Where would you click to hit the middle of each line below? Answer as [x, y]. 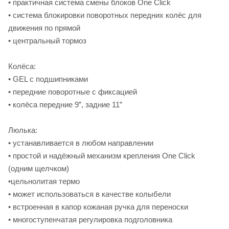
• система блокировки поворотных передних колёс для [105, 15]
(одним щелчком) [39, 169]
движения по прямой [44, 28]
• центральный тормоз [47, 41]
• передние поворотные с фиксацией [73, 92]
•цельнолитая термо [44, 181]
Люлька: [23, 130]
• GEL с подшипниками [48, 79]
